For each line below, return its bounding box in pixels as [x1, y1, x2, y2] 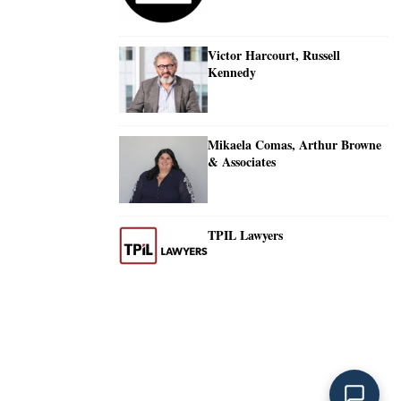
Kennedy [208, 63, 256, 82]
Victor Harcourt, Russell [208, 46, 340, 65]
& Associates [208, 152, 276, 172]
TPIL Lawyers [208, 225, 283, 244]
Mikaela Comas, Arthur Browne [208, 135, 381, 155]
